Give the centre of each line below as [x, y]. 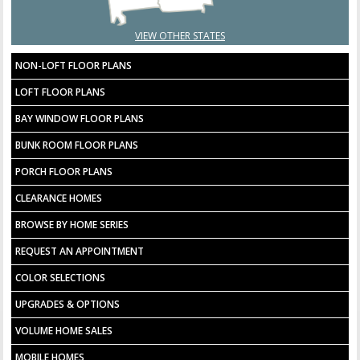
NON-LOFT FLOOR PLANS [74, 65]
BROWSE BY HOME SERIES [72, 224]
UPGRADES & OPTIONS [68, 304]
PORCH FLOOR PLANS [64, 171]
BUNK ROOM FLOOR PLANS [77, 145]
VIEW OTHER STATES [180, 35]
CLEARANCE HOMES [59, 198]
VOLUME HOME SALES [64, 330]
